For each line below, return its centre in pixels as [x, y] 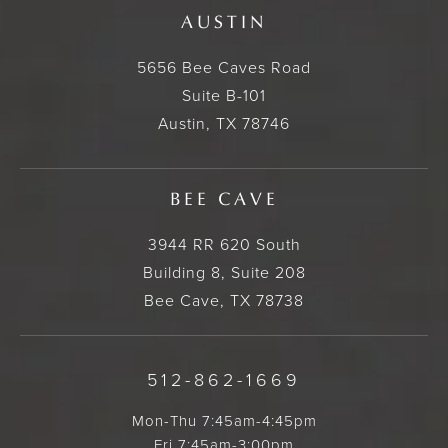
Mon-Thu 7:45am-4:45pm [224, 421]
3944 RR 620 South [224, 245]
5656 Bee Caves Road [224, 68]
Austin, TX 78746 [224, 124]
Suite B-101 [224, 96]
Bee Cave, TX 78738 [224, 301]
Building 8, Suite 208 [224, 273]
